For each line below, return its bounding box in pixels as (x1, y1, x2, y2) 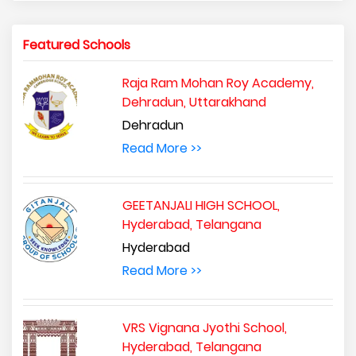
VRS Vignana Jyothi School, (122, 318, 287, 337)
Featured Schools (23, 35, 130, 54)
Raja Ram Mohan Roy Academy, (122, 73, 314, 92)
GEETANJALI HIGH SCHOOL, (122, 195, 280, 215)
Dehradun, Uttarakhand (122, 92, 266, 111)
